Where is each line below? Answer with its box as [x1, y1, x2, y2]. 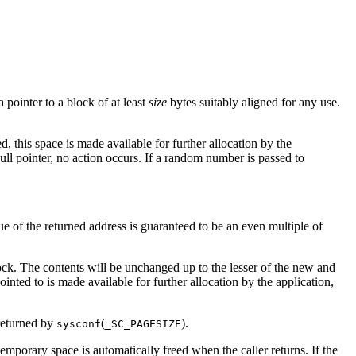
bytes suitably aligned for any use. [167, 95, 340, 110]
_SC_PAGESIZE [105, 318, 181, 331]
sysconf [56, 318, 101, 331]
